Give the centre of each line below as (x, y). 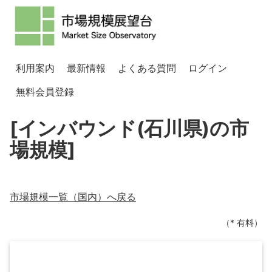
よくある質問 (147, 68)
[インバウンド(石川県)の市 (129, 128)
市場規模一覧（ (44, 197)
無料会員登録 (45, 92)
